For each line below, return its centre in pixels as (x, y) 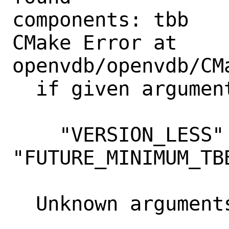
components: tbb (106, 19)
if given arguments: (24, 88)
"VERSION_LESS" (36, 134)
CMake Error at (95, 42)
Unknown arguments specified (24, 203)
